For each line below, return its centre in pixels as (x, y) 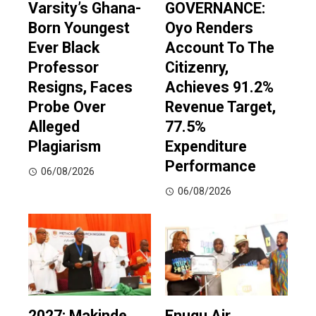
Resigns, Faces (80, 87)
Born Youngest (79, 28)
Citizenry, (197, 68)
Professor (63, 68)
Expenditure (206, 147)
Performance (211, 166)
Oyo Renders (209, 28)
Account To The (220, 48)
